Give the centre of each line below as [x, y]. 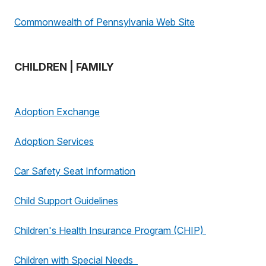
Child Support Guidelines [66, 201]
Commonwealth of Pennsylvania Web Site [104, 22]
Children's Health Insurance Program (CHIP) [110, 230]
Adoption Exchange [57, 112]
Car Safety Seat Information [75, 171]
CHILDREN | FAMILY [64, 67]
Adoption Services [54, 141]
